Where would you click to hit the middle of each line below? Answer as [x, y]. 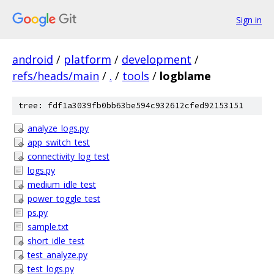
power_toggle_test [64, 198]
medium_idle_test [62, 184]
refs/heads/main [56, 76]
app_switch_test [59, 142]
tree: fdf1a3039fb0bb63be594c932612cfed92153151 [131, 106]
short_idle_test [56, 241]
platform [87, 59]
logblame [185, 76]
